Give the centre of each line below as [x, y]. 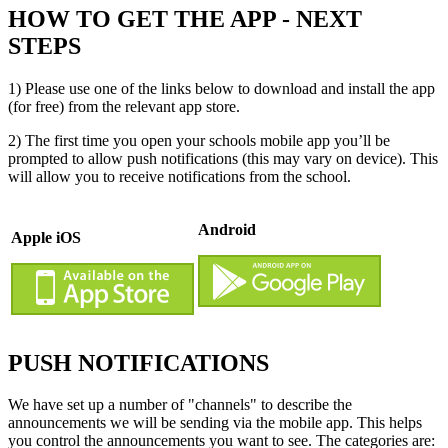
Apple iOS [46, 237]
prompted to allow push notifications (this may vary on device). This [223, 158]
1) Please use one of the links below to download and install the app [221, 88]
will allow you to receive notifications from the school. [179, 176]
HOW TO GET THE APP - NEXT [185, 18]
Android [227, 229]
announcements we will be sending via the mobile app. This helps [215, 423]
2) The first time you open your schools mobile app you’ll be [199, 140]
